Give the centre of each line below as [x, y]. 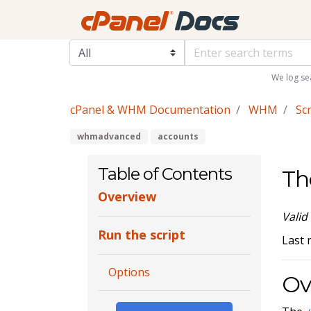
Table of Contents [165, 174]
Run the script [141, 235]
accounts [178, 136]
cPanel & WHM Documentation [150, 110]
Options [129, 272]
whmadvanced [109, 136]
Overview [127, 197]
